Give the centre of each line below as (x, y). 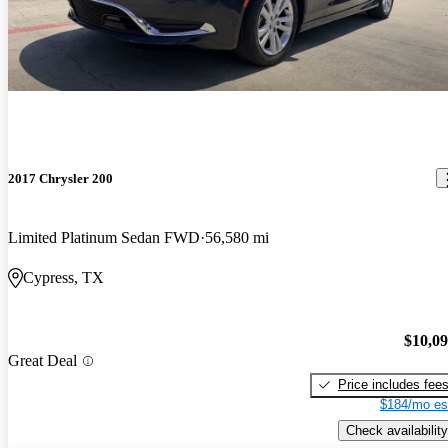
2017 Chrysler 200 (60, 178)
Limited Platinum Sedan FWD (104, 238)
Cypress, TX (63, 278)
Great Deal (42, 361)
